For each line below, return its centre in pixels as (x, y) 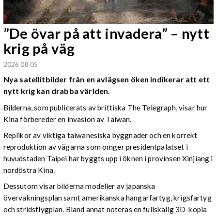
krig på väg (39, 48)
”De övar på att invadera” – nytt (106, 33)
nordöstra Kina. (29, 170)
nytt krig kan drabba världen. (57, 91)
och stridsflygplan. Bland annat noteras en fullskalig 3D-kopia (105, 209)
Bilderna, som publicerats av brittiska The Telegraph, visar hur (105, 107)
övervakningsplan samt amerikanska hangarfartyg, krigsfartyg (107, 198)
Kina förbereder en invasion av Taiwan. (67, 119)
